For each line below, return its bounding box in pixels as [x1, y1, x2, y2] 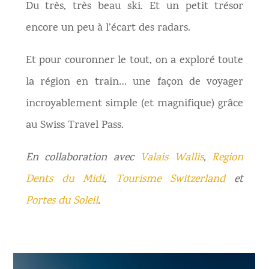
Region [212, 150, 244, 166]
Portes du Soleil [25, 193, 98, 210]
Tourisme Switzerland [115, 172, 226, 188]
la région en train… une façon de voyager [25, 74, 244, 91]
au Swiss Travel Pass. [25, 118, 124, 134]
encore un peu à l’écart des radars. [25, 20, 190, 37]
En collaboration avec [25, 150, 141, 166]
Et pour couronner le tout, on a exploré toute [25, 53, 244, 69]
